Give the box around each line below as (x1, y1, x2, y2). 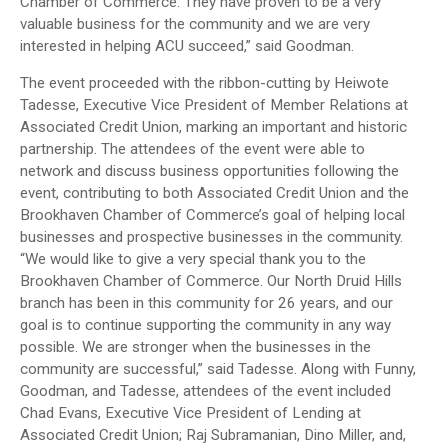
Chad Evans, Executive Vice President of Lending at (20, 404, 361, 423)
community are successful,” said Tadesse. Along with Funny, (20, 360, 416, 379)
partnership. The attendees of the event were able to (20, 140, 365, 159)
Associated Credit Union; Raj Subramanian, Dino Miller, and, (20, 426, 406, 445)
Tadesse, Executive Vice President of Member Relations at (20, 96, 408, 115)
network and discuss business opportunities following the (20, 162, 399, 181)
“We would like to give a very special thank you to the (20, 250, 366, 269)
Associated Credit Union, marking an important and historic (20, 118, 407, 137)
